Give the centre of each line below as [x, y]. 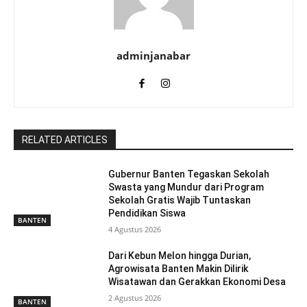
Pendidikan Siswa [147, 213]
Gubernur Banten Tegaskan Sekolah [189, 174]
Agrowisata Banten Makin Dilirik [179, 268]
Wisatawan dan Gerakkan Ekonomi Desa [197, 281]
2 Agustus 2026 [135, 297]
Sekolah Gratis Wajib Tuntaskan [180, 200]
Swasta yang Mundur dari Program [186, 187]
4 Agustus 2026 [135, 229]
